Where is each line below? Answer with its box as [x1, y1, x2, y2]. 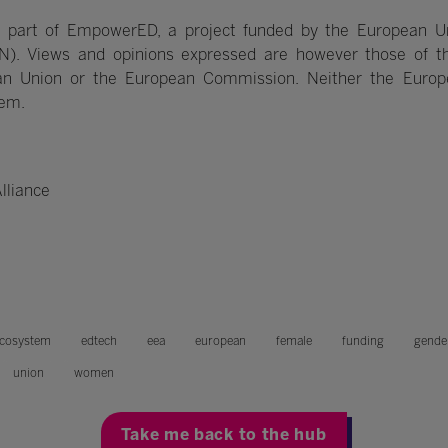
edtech [80, 334, 117, 349]
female [275, 334, 312, 349]
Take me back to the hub [121, 425, 327, 445]
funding [341, 334, 384, 349]
